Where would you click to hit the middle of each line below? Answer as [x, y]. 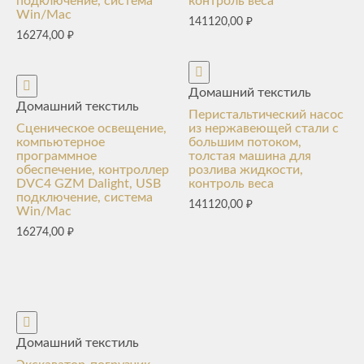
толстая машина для [250, 156]
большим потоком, [245, 143]
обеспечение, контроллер [93, 170]
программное [56, 156]
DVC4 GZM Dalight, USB [89, 184]
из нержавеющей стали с [264, 129]
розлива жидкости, [246, 170]
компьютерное [61, 143]
